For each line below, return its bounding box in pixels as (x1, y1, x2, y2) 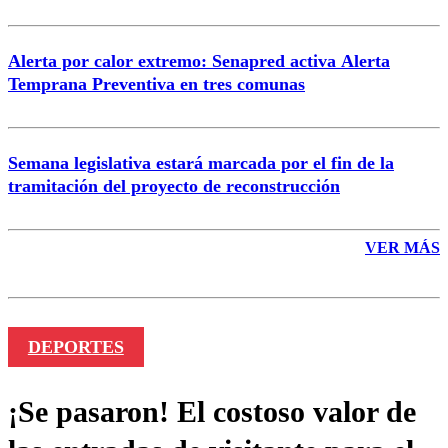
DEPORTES (27, 337, 124, 358)
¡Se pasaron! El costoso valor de (8, 395, 416, 429)
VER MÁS (365, 238, 440, 256)
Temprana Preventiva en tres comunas (8, 74, 305, 95)
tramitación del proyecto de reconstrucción (8, 175, 340, 196)
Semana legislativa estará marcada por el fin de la (8, 152, 394, 173)
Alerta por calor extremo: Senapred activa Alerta (8, 51, 390, 72)
